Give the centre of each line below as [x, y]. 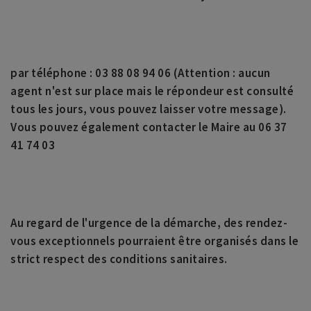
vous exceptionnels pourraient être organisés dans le [154, 241]
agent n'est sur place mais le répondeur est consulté [152, 91]
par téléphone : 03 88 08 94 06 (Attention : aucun [141, 73]
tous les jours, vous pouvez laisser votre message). [149, 109]
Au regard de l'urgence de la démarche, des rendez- [149, 223]
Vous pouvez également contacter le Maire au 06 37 [149, 127]
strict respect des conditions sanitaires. [119, 259]
